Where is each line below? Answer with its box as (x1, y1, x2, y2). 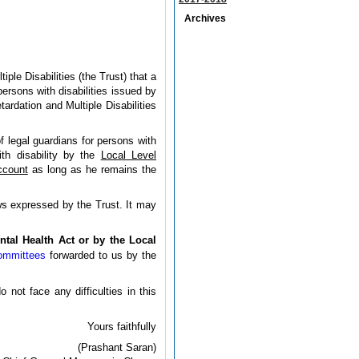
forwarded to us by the (45, 248, 157, 261)
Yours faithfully (87, 320, 156, 333)
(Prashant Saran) (78, 341, 156, 353)
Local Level (100, 148, 156, 161)
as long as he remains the (27, 163, 157, 175)
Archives (184, 12, 226, 24)
